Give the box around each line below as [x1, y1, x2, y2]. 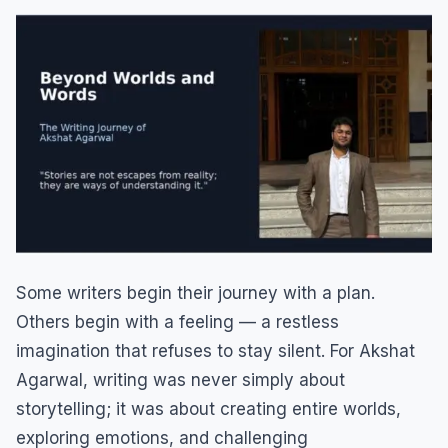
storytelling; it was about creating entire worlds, [16, 399, 401, 420]
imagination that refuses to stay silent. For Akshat [16, 341, 415, 362]
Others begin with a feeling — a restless [16, 312, 339, 333]
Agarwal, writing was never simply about [16, 370, 345, 391]
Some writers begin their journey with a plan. [16, 283, 375, 304]
